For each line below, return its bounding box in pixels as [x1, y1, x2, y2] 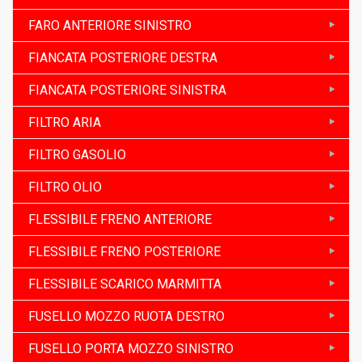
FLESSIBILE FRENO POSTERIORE [28, 243, 221, 259]
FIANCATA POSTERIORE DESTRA [28, 49, 217, 65]
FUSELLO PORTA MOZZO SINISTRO [28, 340, 234, 356]
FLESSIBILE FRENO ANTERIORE [28, 211, 212, 227]
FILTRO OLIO [28, 179, 102, 195]
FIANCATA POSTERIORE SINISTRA [28, 82, 226, 98]
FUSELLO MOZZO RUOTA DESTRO [28, 308, 225, 324]
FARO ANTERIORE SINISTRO [28, 17, 192, 33]
